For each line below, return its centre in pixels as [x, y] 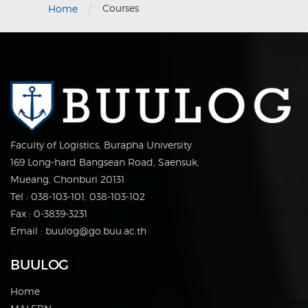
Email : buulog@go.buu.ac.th [78, 231]
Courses [121, 8]
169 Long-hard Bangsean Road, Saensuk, [105, 162]
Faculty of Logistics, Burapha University [101, 145]
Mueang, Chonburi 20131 [67, 179]
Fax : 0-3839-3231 [49, 214]
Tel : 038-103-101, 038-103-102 [78, 197]
